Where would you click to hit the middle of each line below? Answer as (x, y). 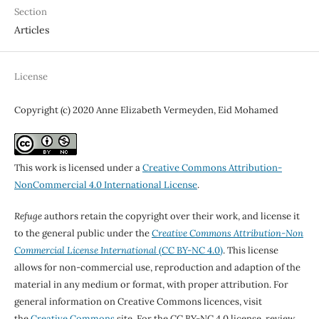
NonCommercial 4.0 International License (105, 184)
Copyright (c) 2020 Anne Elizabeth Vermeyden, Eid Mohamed (146, 110)
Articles (31, 30)
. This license (250, 250)
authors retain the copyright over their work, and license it (171, 216)
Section (30, 11)
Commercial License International (85, 250)
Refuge (28, 216)
